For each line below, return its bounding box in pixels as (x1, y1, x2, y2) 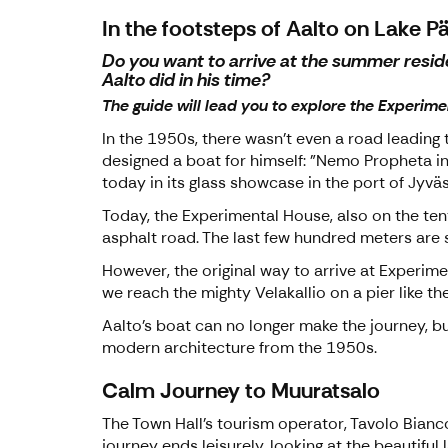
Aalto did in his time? (102, 68, 270, 92)
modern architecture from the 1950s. (102, 337, 377, 358)
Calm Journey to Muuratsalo (102, 376, 380, 405)
